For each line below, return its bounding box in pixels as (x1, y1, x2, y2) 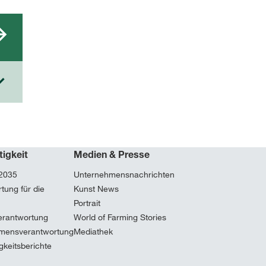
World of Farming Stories (73, 212, 166, 223)
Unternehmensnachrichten (73, 169, 175, 180)
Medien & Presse (73, 148, 150, 160)
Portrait (73, 198, 100, 208)
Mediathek (73, 226, 113, 237)
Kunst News (73, 183, 119, 194)
